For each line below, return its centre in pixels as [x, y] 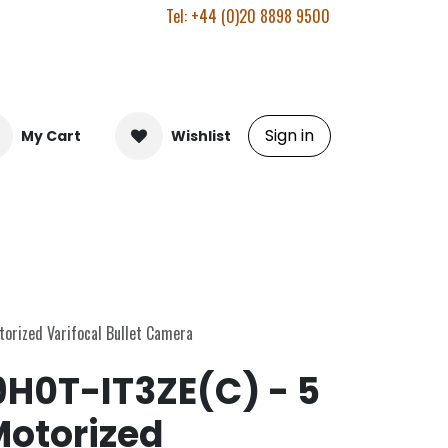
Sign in [289, 135]
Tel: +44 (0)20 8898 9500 [248, 16]
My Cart [51, 135]
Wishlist [201, 135]
